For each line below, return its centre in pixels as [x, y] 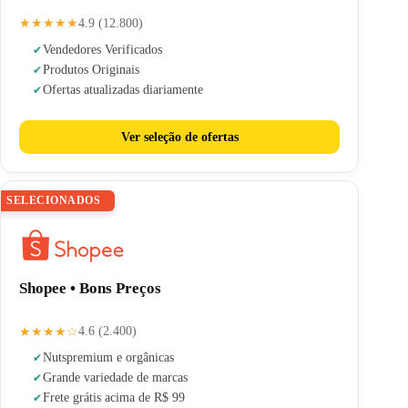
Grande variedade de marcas [116, 378]
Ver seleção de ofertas [179, 136]
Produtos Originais [92, 69]
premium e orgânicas [121, 358]
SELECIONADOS [53, 200]
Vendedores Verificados [103, 49]
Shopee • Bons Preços [90, 288]
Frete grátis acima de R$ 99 [114, 398]
